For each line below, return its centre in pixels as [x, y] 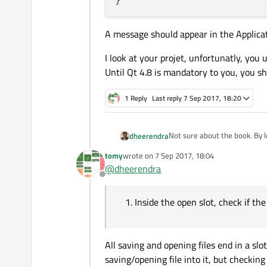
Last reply [168, 98]
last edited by [145, 161]
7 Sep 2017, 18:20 [212, 98]
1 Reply [136, 98]
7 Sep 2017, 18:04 [184, 155]
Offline [115, 180]
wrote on [139, 155]
